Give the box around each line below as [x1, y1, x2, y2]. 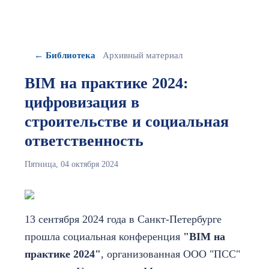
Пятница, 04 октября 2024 [25, 159, 118, 169]
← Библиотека [34, 50, 95, 60]
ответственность [25, 131, 144, 150]
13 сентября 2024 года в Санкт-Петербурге [25, 213, 222, 225]
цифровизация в [25, 93, 139, 111]
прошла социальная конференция [25, 230, 183, 243]
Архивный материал [103, 50, 183, 60]
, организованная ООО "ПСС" [101, 247, 240, 260]
